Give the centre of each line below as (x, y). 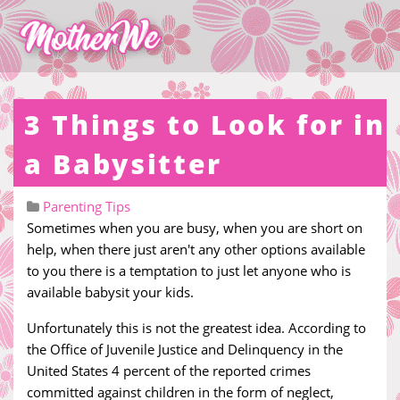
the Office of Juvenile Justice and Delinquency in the (185, 349)
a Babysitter (123, 164)
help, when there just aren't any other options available (196, 249)
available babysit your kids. (110, 292)
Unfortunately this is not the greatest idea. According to (196, 328)
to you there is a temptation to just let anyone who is (189, 271)
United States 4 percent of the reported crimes (169, 371)
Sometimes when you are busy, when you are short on (195, 228)
